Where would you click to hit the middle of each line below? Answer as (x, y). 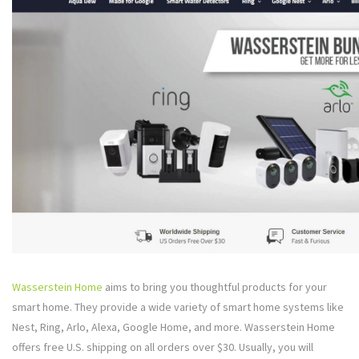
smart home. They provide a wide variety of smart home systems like (178, 307)
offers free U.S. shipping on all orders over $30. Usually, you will (163, 347)
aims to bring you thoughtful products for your (215, 287)
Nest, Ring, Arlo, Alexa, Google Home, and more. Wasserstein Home (173, 327)
